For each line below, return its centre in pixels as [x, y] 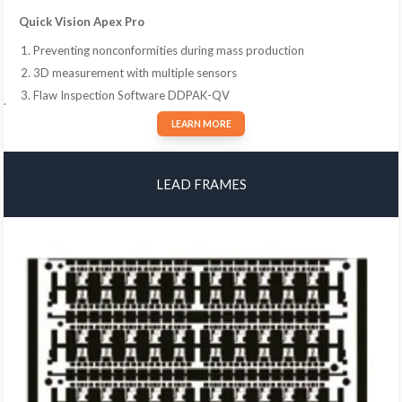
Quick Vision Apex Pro [81, 22]
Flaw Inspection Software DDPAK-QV [131, 95]
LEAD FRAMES [201, 185]
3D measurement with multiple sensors [135, 72]
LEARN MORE [201, 124]
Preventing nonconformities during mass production [168, 50]
